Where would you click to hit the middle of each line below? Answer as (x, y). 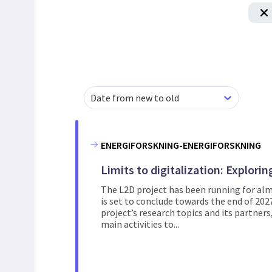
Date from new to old (135, 97)
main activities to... (140, 224)
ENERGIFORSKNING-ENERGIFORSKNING (181, 145)
